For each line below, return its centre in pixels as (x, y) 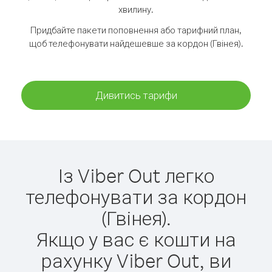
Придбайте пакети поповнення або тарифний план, (136, 30)
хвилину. (136, 9)
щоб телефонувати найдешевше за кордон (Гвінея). (136, 43)
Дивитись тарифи (136, 95)
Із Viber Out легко (136, 175)
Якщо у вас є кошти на (136, 239)
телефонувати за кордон (136, 196)
